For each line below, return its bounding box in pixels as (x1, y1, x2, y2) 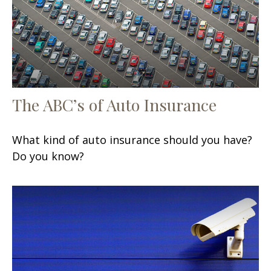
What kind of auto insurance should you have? (12, 132, 252, 147)
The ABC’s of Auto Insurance (12, 93, 217, 116)
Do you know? (12, 148, 84, 163)
